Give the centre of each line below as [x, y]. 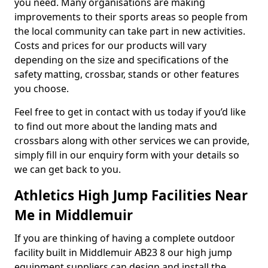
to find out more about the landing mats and [116, 126]
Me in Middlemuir [74, 215]
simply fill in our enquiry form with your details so [127, 155]
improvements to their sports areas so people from [131, 17]
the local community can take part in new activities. [130, 31]
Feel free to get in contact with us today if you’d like [130, 112]
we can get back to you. [68, 169]
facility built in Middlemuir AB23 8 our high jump [123, 252]
